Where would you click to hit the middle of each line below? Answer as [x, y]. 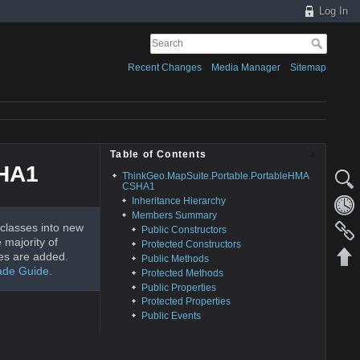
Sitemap [308, 67]
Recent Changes [164, 67]
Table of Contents [159, 154]
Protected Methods [183, 273]
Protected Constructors [192, 244]
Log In [333, 11]
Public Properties [179, 287]
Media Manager [245, 67]
